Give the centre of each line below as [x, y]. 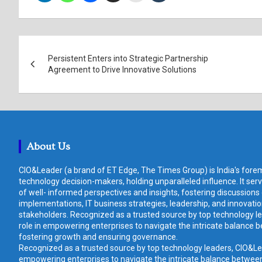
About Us [49, 146]
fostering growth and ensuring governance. [98, 237]
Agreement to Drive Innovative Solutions [122, 69]
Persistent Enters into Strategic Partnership [128, 58]
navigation [63, 70]
